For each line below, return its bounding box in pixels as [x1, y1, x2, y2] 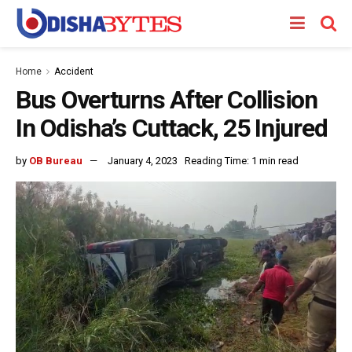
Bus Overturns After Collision [16, 85, 317, 115]
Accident [54, 66, 93, 77]
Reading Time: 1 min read [185, 154, 299, 167]
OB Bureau [29, 154, 82, 167]
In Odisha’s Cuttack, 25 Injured [16, 113, 328, 143]
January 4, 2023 [108, 154, 178, 167]
